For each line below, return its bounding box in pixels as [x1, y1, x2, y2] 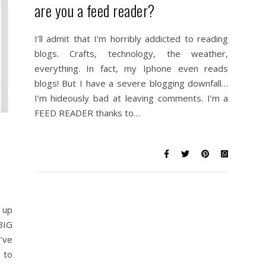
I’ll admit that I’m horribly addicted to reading [34, 33, 229, 45]
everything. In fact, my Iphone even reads [34, 62, 229, 74]
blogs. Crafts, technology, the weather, [34, 47, 229, 59]
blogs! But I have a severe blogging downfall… [34, 77, 229, 89]
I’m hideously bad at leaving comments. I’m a [34, 92, 229, 104]
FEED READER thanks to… [34, 107, 140, 119]
